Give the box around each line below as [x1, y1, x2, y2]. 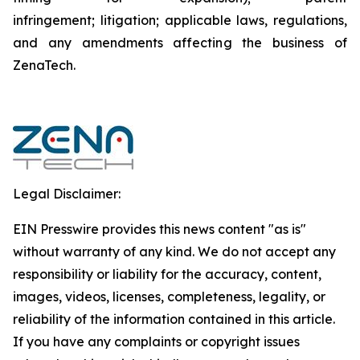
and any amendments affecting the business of [13, 35, 347, 51]
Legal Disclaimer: [13, 186, 121, 202]
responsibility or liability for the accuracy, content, [13, 266, 321, 282]
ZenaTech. [13, 57, 79, 73]
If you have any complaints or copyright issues [13, 333, 300, 350]
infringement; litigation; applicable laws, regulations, [13, 12, 347, 28]
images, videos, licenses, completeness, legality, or [13, 288, 325, 305]
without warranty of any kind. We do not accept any [13, 243, 336, 260]
